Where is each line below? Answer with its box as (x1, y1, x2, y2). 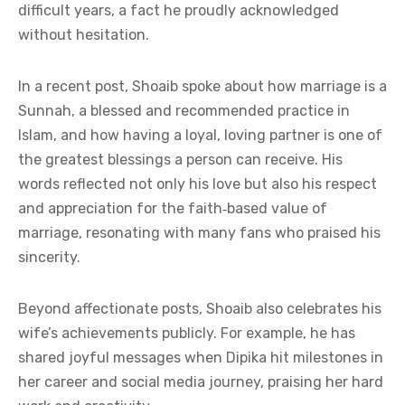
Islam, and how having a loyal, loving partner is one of (18, 126, 382, 144)
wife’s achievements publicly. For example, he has (18, 324, 355, 342)
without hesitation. (18, 25, 149, 43)
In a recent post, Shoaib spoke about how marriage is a (18, 77, 387, 95)
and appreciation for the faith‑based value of (18, 199, 327, 217)
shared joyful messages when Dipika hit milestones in (18, 348, 383, 366)
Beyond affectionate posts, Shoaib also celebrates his (18, 299, 381, 317)
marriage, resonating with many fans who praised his (18, 223, 381, 241)
